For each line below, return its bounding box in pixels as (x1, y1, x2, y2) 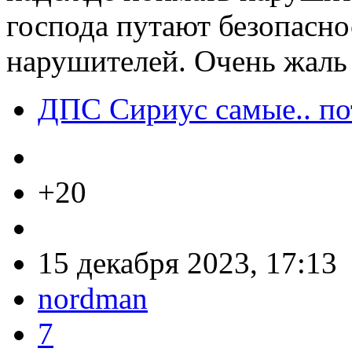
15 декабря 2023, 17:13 (38, 246, 337, 280)
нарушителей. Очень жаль (6, 44, 347, 78)
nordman (38, 281, 148, 315)
